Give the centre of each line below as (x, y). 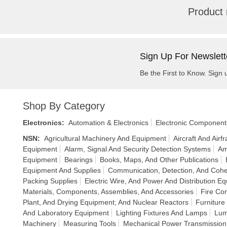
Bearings (79, 160)
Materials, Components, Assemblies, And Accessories (108, 192)
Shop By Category (64, 106)
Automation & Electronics (108, 123)
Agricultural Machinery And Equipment (105, 138)
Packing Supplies (50, 181)
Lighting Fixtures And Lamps (162, 213)
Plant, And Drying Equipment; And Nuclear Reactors (106, 202)
